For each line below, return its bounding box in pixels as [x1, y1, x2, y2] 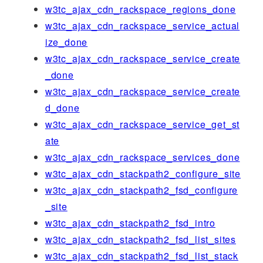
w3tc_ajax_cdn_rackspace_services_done [45, 150, 240, 164]
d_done [45, 100, 80, 114]
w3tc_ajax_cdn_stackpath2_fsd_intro [45, 215, 215, 230]
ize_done [45, 35, 88, 49]
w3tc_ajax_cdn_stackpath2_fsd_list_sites [45, 232, 236, 246]
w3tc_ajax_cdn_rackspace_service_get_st [45, 117, 240, 131]
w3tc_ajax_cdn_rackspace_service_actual [45, 18, 240, 32]
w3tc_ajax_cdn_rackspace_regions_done [45, 2, 236, 16]
